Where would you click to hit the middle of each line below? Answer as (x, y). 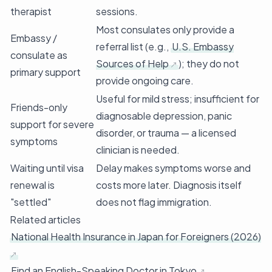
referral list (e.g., (133, 46)
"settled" (31, 202)
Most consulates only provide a (165, 29)
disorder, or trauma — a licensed (166, 132)
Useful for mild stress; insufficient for (178, 98)
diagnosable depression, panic (164, 115)
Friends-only (39, 107)
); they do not (209, 63)
